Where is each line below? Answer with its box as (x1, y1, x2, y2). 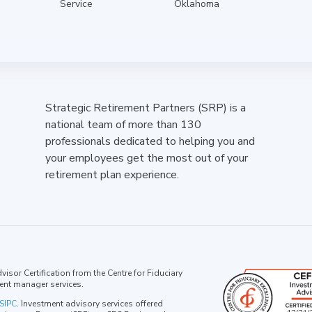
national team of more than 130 (45, 117, 201, 132)
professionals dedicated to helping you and (45, 134, 255, 149)
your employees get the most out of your (45, 150, 248, 166)
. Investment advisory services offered (17, 298, 164, 309)
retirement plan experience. (45, 167, 179, 182)
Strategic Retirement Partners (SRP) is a (45, 100, 246, 116)
